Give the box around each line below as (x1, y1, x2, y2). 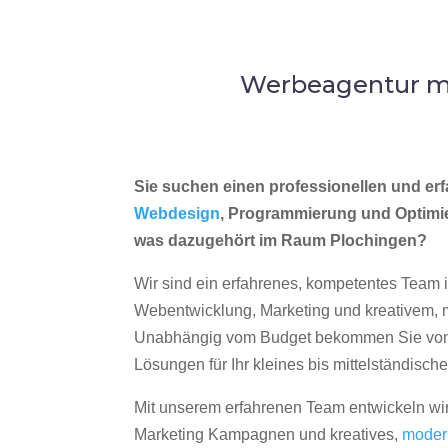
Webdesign (134, 205, 221, 223)
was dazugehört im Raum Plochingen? (134, 232, 428, 250)
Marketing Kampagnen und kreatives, (134, 426, 403, 444)
